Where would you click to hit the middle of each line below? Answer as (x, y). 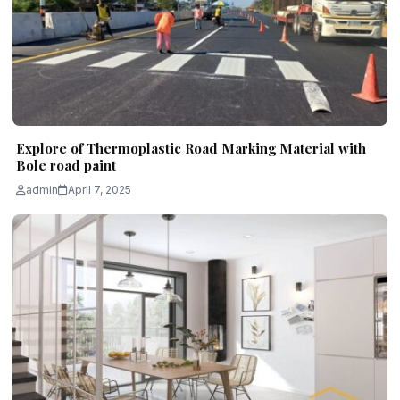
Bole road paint (66, 166)
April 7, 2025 (100, 190)
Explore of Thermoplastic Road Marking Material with (191, 149)
